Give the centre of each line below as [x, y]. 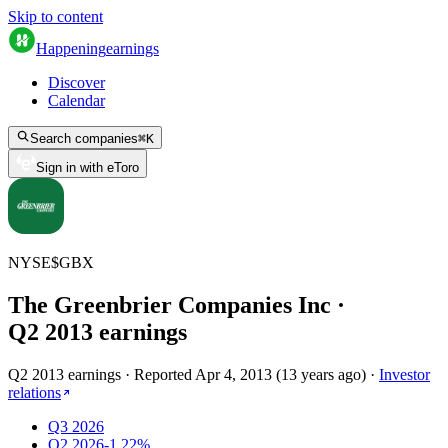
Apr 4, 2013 [233, 374]
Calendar [76, 100]
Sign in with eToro [87, 167]
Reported [164, 374]
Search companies [84, 138]
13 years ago [321, 374]
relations [34, 392]
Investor [404, 374]
